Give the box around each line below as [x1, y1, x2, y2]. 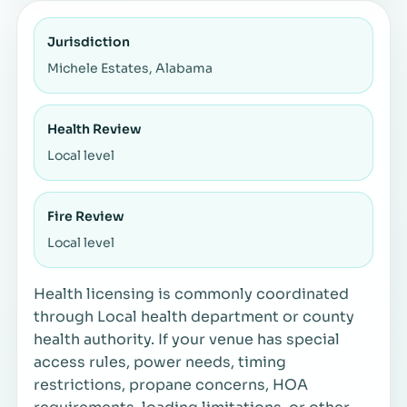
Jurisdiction [47, 33, 130, 50]
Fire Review [47, 207, 124, 224]
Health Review [47, 120, 142, 137]
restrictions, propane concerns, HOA [34, 374, 308, 394]
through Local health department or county [34, 306, 354, 326]
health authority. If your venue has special [34, 329, 340, 349]
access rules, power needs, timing [34, 352, 286, 372]
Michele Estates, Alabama [47, 59, 213, 76]
